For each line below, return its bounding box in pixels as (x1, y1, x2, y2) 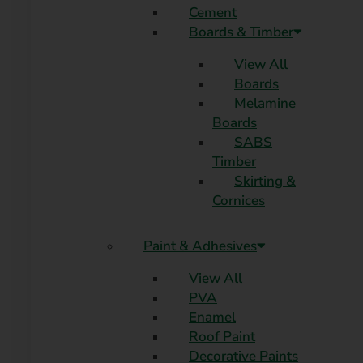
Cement (189, 2, 237, 22)
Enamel (189, 307, 236, 327)
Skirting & (234, 171, 296, 190)
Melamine (234, 93, 296, 113)
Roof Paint (189, 327, 255, 346)
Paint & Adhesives (143, 236, 257, 255)
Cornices (212, 190, 265, 210)
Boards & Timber (189, 22, 293, 41)
